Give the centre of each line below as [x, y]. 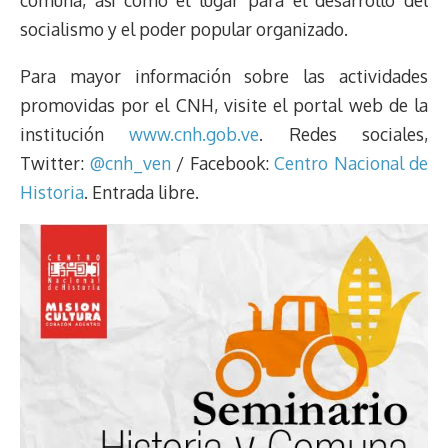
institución [75, 133]
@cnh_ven [127, 162]
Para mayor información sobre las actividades [224, 75]
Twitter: [52, 162]
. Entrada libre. [141, 191]
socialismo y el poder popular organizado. [184, 29]
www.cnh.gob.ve [194, 133]
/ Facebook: [222, 162]
